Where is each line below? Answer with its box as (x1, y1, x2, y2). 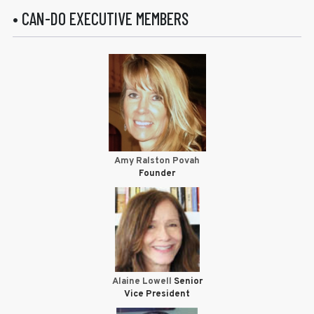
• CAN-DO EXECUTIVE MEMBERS (12, 8, 189, 29)
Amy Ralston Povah (114, 156, 200, 168)
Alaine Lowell (111, 276, 172, 288)
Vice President (124, 289, 190, 301)
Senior (171, 276, 203, 288)
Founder (139, 168, 175, 180)
